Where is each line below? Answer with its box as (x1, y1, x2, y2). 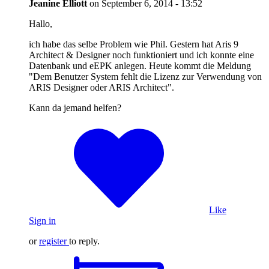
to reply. (69, 235, 100, 246)
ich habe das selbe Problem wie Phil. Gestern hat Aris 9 (29, 38, 238, 49)
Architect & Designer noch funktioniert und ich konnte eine (29, 49, 254, 60)
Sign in (29, 215, 56, 226)
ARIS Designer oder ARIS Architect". (29, 82, 174, 92)
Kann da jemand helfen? (29, 102, 121, 113)
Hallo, (29, 18, 52, 29)
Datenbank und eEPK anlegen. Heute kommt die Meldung (29, 60, 251, 71)
